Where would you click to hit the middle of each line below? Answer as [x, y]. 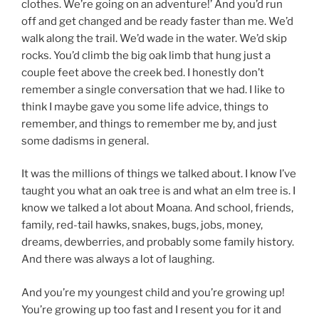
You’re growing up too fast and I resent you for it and [151, 309]
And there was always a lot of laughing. [118, 260]
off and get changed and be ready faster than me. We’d [157, 21]
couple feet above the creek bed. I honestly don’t [143, 72]
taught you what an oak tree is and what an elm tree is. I [158, 191]
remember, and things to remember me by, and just [149, 124]
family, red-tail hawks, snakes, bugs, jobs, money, [142, 225]
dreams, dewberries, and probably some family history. [158, 242]
